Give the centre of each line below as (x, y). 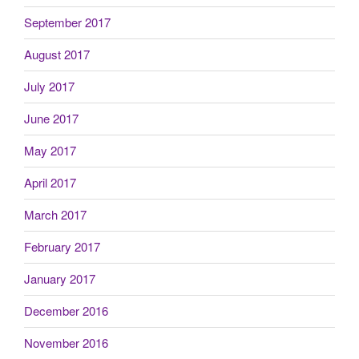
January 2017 (60, 279)
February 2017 (62, 247)
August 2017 (57, 54)
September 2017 (67, 22)
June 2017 (51, 119)
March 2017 (55, 215)
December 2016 (66, 311)
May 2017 (50, 151)
